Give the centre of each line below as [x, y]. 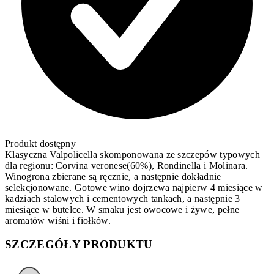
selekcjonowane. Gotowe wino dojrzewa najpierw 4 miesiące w [134, 188]
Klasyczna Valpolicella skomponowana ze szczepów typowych [132, 155]
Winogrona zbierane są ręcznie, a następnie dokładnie [113, 177]
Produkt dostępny [41, 144]
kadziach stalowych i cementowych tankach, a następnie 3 [123, 199]
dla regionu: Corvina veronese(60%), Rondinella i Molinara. [127, 166]
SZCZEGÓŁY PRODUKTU [79, 244]
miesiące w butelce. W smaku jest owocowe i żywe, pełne [122, 210]
